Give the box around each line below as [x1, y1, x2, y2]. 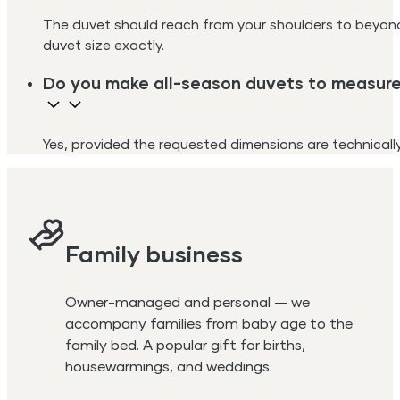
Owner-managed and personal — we [65, 293, 311, 311]
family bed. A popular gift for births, [65, 336, 306, 354]
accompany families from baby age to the [65, 314, 354, 332]
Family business [65, 239, 244, 267]
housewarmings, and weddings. [65, 357, 273, 375]
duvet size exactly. [43, 37, 164, 54]
